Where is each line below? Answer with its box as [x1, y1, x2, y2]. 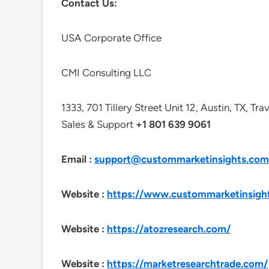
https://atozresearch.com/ [107, 223, 231, 235]
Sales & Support [61, 118, 136, 130]
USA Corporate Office [61, 32, 162, 44]
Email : [61, 153, 94, 165]
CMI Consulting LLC [61, 67, 151, 79]
